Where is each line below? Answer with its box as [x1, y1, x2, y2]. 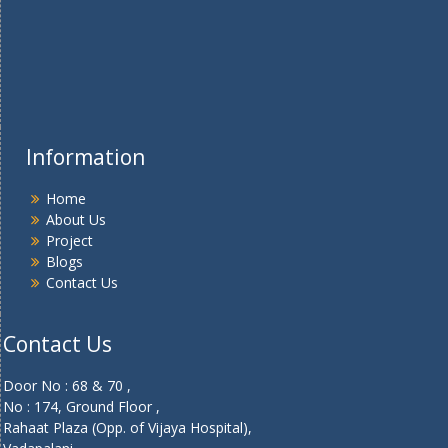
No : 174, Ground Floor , [3, 397, 160, 417]
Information [26, 143, 145, 172]
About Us [46, 210, 106, 230]
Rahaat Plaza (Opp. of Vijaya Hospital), [3, 418, 252, 438]
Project [46, 231, 93, 251]
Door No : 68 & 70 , [3, 376, 131, 396]
